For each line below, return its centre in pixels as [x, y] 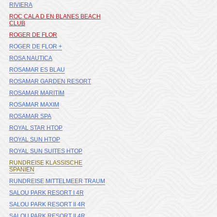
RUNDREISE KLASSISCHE [46, 163]
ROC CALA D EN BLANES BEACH [55, 16]
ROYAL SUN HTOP [35, 139]
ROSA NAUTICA [31, 58]
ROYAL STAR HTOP [36, 128]
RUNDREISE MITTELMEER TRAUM [57, 181]
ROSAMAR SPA [30, 116]
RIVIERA [21, 5]
